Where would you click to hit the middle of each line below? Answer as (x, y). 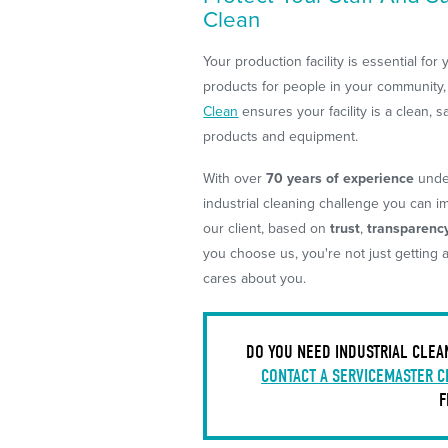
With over (235, 179)
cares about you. (255, 279)
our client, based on (267, 229)
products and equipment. (281, 137)
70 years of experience (340, 179)
